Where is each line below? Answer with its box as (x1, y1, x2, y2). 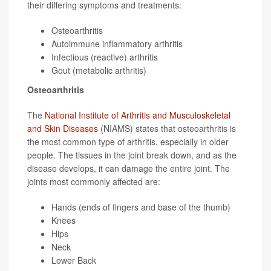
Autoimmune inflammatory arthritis (51, 38, 183, 50)
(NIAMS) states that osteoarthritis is (98, 122, 236, 135)
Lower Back (51, 254, 96, 267)
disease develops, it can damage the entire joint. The (27, 162, 230, 175)
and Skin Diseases (27, 122, 98, 135)
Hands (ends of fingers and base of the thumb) (51, 201, 230, 214)
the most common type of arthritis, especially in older (27, 135, 229, 148)
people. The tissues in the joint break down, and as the (27, 149, 237, 162)
